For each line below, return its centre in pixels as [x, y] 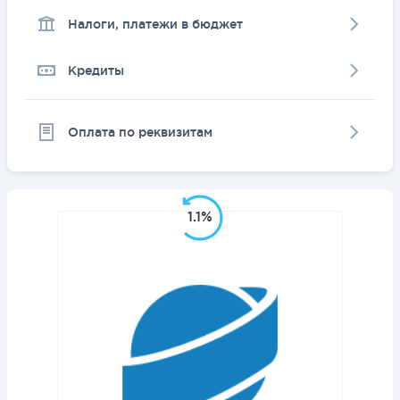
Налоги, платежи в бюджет [155, 24]
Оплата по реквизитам [140, 132]
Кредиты [96, 71]
